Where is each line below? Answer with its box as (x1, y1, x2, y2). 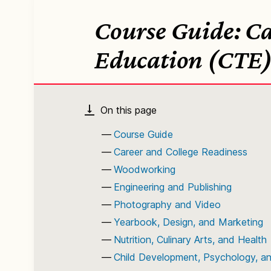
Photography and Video (114, 198, 221, 211)
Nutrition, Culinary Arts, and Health (114, 233, 267, 246)
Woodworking (114, 163, 175, 175)
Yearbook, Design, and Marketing (114, 216, 263, 228)
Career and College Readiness (114, 146, 247, 158)
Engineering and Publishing (114, 181, 232, 193)
